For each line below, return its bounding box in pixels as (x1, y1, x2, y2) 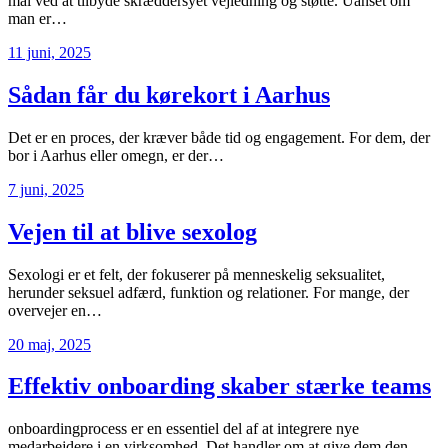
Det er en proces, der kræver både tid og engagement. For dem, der (8, 128, 430, 146)
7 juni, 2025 (8, 180, 84, 198)
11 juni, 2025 (8, 43, 91, 61)
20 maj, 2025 (8, 335, 91, 353)
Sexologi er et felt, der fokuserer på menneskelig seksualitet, (8, 265, 385, 283)
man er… (8, 9, 67, 27)
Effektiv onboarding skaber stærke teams (8, 373, 431, 400)
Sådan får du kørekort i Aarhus (8, 81, 330, 108)
